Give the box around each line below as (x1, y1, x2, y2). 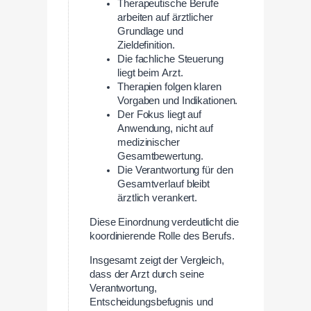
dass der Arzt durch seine (90, 268, 204, 280)
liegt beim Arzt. (117, 67, 183, 79)
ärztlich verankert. (117, 192, 198, 204)
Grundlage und (117, 26, 183, 37)
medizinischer (117, 137, 180, 149)
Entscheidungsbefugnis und (90, 296, 213, 308)
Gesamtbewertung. (117, 151, 203, 162)
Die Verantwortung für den (117, 165, 233, 176)
